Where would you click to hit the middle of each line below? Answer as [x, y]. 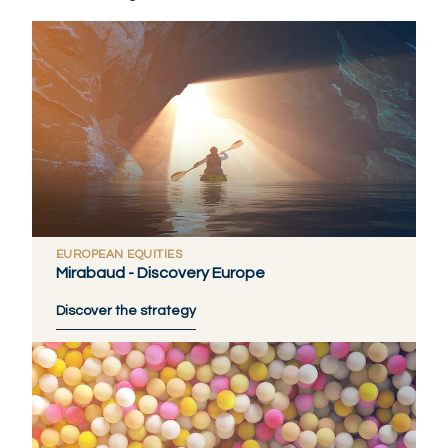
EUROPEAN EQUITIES [119, 254]
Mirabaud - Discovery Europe [160, 272]
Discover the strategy [126, 310]
